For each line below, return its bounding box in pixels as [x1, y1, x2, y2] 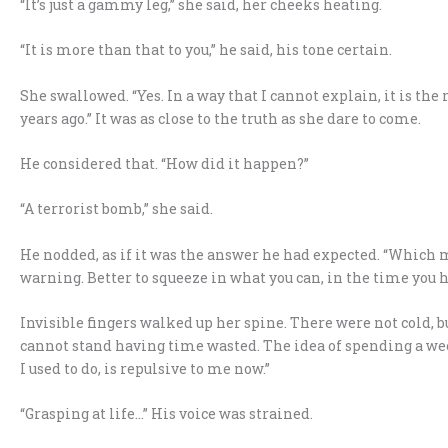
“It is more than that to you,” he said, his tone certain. [20, 40, 392, 60]
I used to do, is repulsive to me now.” [20, 359, 270, 379]
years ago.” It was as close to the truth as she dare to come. [20, 108, 421, 128]
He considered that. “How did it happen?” [20, 153, 309, 173]
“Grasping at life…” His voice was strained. [20, 404, 313, 424]
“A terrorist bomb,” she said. [20, 199, 213, 219]
